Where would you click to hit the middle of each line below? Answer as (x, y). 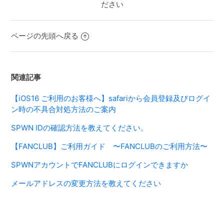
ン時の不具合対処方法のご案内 (64, 109)
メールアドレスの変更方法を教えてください (86, 183)
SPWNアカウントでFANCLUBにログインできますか (100, 164)
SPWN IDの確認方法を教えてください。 (80, 127)
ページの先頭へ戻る (45, 35)
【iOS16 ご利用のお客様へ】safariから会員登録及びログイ (111, 98)
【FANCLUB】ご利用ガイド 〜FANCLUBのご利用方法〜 (109, 146)
